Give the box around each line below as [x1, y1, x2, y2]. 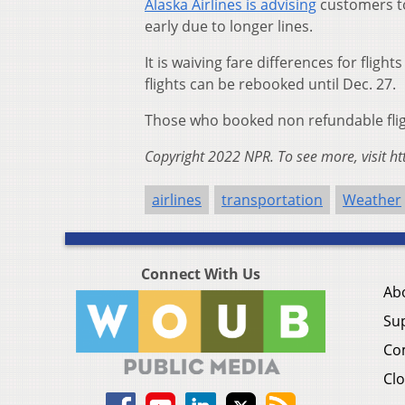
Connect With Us [141, 263, 260, 284]
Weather [343, 189, 401, 210]
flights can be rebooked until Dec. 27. [145, 73, 396, 94]
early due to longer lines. [145, 15, 313, 36]
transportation [221, 189, 323, 210]
